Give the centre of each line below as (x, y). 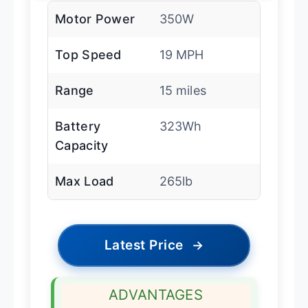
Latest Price (144, 245)
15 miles (183, 91)
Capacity (82, 146)
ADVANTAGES (156, 295)
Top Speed (88, 55)
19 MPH (181, 55)
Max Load (85, 181)
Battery (78, 126)
